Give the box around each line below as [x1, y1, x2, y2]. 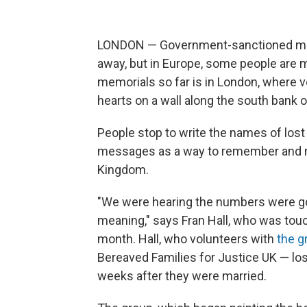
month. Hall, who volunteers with [97, 232, 277, 247]
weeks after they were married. [97, 269, 267, 284]
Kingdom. [97, 162, 149, 177]
